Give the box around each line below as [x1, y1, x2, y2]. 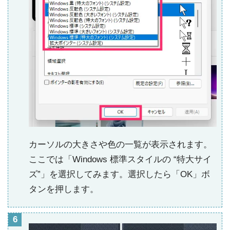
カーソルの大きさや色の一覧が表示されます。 [29, 140, 212, 150]
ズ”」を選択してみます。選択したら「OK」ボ [29, 169, 210, 180]
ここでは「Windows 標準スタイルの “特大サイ [29, 155, 212, 165]
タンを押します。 [29, 184, 99, 195]
